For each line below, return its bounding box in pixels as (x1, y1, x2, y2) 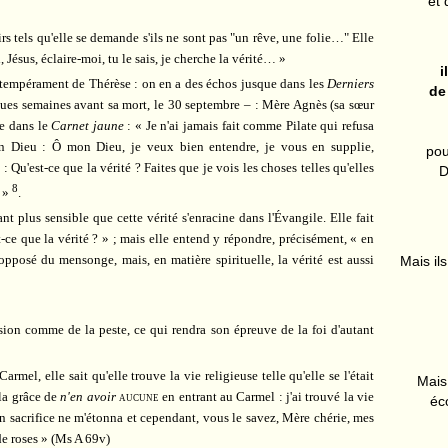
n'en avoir (60, 389, 116, 405)
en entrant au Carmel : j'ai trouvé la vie (159, 389, 375, 405)
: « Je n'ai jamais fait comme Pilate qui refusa (123, 117, 375, 133)
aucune (119, 389, 160, 405)
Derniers (327, 75, 374, 91)
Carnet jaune (51, 117, 124, 133)
